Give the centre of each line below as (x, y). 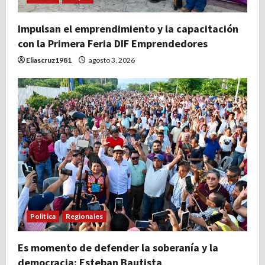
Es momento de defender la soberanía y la (118, 247)
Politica (43, 216)
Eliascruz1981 (49, 60)
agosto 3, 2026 (111, 60)
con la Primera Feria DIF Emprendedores (113, 43)
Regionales (84, 216)
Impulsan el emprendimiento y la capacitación (128, 28)
